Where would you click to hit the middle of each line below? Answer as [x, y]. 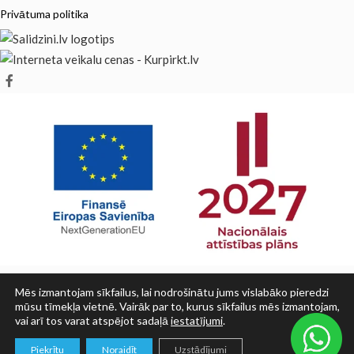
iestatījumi [197, 320]
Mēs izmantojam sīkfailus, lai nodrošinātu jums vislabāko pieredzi [172, 292]
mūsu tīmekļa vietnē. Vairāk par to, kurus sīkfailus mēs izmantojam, [177, 306]
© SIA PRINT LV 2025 [177, 324]
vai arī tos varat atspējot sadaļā [93, 320]
